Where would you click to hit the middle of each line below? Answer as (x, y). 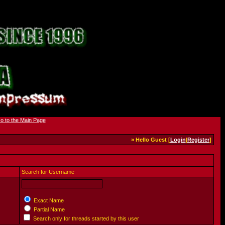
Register (198, 140)
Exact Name (48, 200)
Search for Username (48, 172)
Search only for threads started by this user (85, 218)
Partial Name (48, 209)
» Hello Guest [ (150, 140)
